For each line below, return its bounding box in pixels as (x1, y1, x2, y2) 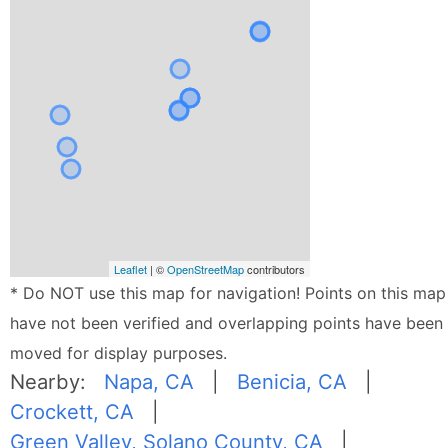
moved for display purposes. (10, 343, 228, 364)
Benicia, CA (237, 369, 348, 395)
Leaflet (114, 261, 148, 278)
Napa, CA (104, 369, 195, 395)
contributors (244, 261, 306, 278)
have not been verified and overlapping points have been (10, 313, 444, 334)
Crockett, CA (10, 399, 135, 425)
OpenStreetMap (167, 261, 245, 278)
